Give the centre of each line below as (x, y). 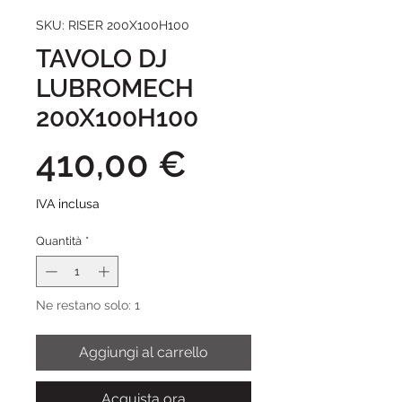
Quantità (59, 240)
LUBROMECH (115, 88)
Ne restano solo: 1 (88, 306)
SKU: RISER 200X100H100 (113, 25)
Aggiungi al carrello (144, 353)
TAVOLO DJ (102, 58)
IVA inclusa (68, 203)
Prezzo (242, 162)
